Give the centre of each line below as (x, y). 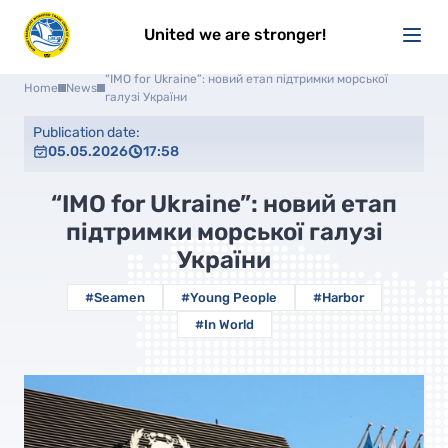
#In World (224, 324)
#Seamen (114, 297)
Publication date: (86, 132)
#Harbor (338, 297)
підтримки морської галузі (224, 232)
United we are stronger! (235, 34)
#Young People (228, 297)
